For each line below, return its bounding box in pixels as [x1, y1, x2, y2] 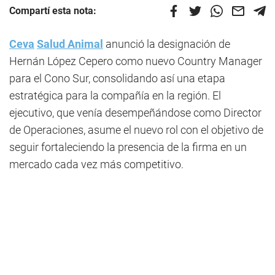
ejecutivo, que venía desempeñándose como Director [9, 106, 261, 120]
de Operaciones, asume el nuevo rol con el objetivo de [9, 123, 263, 137]
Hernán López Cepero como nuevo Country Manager [9, 55, 262, 68]
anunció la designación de [103, 37, 230, 51]
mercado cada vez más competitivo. [9, 158, 184, 171]
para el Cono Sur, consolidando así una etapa [9, 72, 225, 85]
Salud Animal [37, 37, 103, 51]
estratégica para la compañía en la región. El [9, 89, 221, 103]
